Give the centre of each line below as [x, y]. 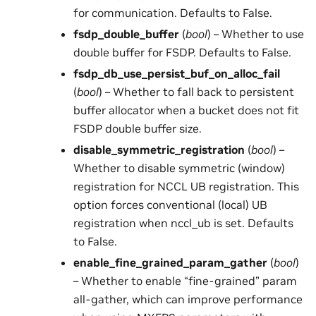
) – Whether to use [255, 34]
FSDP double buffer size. [137, 129]
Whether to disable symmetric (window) [179, 168]
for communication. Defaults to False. [172, 13]
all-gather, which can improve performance [188, 299]
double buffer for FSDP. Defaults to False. [182, 53]
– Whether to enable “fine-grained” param [185, 281]
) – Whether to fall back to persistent [196, 92]
